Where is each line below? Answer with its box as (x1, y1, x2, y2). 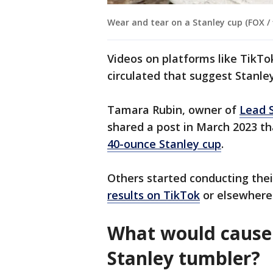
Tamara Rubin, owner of (107, 102, 239, 118)
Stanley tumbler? (107, 246, 260, 271)
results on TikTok (107, 188, 200, 203)
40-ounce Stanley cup (107, 136, 221, 152)
